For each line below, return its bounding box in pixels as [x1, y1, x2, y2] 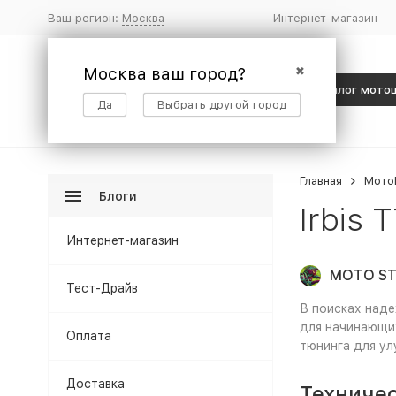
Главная [299, 174, 342, 187]
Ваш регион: [47, 11, 122, 25]
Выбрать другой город [156, 97, 286, 111]
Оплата [65, 329, 111, 343]
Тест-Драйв [65, 281, 138, 295]
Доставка [65, 377, 125, 391]
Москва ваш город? [82, 63, 246, 84]
